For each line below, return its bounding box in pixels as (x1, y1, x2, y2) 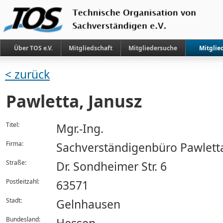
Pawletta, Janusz (6, 90, 142, 112)
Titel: (6, 120, 19, 129)
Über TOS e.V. (14, 44, 53, 52)
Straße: (6, 158, 26, 167)
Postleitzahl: (6, 177, 39, 186)
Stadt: (6, 196, 22, 205)
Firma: (6, 139, 23, 148)
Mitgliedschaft (69, 44, 112, 52)
